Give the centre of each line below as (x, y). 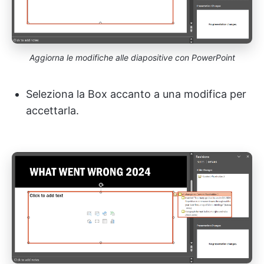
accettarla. (52, 110)
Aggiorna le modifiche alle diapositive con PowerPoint (132, 57)
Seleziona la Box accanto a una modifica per (136, 94)
